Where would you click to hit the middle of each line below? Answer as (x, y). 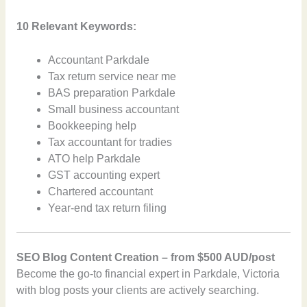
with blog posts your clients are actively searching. (137, 290)
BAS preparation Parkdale (112, 93)
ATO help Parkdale (95, 159)
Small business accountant (114, 110)
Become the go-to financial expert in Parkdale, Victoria (148, 273)
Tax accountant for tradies (110, 143)
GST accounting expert (104, 175)
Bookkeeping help (93, 126)
